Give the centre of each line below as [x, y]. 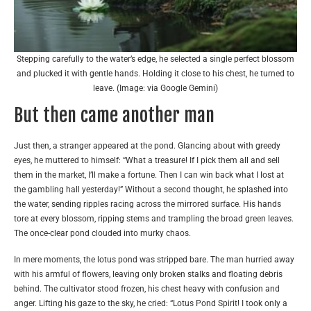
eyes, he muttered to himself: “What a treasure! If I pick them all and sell [147, 161]
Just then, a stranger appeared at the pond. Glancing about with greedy [147, 146]
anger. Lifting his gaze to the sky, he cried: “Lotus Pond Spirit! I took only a [151, 304]
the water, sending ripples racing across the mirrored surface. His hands [148, 204]
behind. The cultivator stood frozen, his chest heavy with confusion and [147, 289]
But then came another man [114, 116]
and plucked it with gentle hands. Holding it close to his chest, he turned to [155, 74]
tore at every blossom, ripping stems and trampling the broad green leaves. [154, 219]
